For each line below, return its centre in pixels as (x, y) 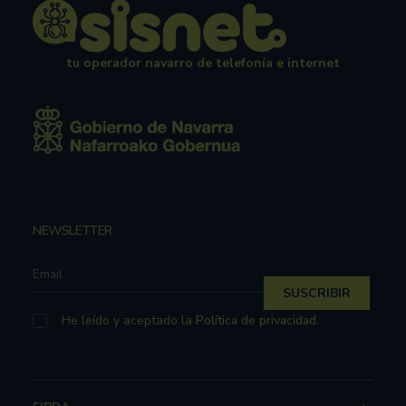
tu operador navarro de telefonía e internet (203, 63)
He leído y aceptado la (128, 320)
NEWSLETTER (72, 231)
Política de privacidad (256, 320)
